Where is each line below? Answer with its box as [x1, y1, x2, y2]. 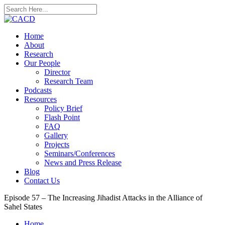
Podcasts [24, 86, 52, 94]
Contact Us [24, 176, 60, 185]
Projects [44, 140, 69, 149]
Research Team [44, 77, 93, 85]
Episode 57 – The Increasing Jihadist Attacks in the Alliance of [4, 193, 202, 202]
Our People [24, 59, 60, 67]
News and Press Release [44, 158, 122, 167]
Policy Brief [44, 104, 82, 113]
